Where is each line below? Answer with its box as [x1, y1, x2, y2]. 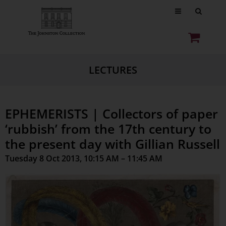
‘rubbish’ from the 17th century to [5, 120, 211, 137]
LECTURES [89, 63, 137, 77]
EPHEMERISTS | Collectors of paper [5, 105, 218, 122]
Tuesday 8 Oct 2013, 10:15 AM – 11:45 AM [5, 153, 162, 164]
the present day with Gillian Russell [5, 135, 220, 152]
